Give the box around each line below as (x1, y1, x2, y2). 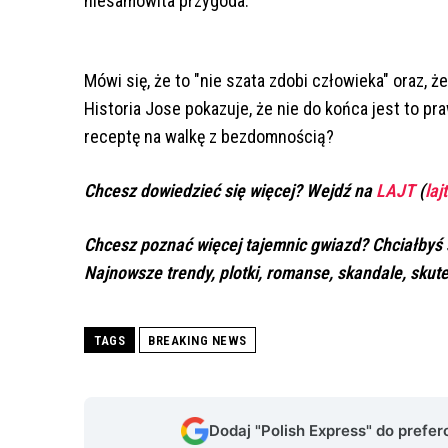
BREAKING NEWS (148, 333, 247, 349)
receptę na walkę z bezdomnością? (84, 126, 334, 148)
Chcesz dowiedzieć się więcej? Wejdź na (84, 180, 376, 202)
